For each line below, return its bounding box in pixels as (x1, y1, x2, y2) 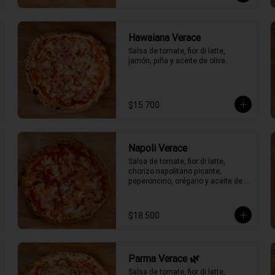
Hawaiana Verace (128, 31, 201, 44)
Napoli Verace (128, 142, 187, 154)
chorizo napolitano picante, (128, 166, 222, 176)
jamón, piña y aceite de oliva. (128, 56, 227, 65)
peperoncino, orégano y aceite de (128, 176, 242, 185)
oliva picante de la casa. (128, 186, 211, 195)
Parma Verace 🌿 (128, 252, 199, 265)
